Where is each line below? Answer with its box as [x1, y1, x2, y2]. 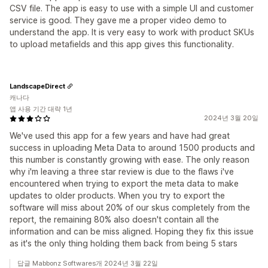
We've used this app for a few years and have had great [10, 130, 230, 141]
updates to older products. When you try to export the [10, 190, 225, 200]
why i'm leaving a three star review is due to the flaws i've [10, 166, 234, 176]
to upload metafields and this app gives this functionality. [10, 39, 234, 49]
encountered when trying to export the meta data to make [10, 178, 239, 188]
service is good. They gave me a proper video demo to [10, 15, 227, 25]
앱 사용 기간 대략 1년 [10, 105, 72, 113]
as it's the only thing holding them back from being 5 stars [10, 238, 237, 248]
